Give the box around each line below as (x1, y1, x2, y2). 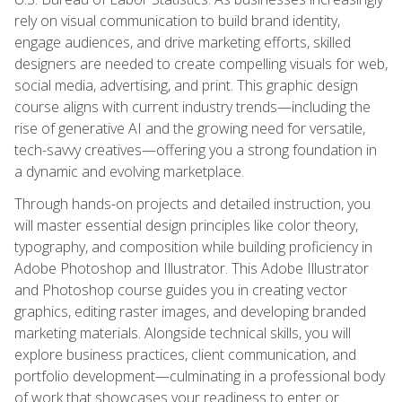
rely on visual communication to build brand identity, (14, 10, 340, 31)
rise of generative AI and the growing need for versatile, (14, 118, 365, 138)
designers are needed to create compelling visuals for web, (14, 53, 388, 74)
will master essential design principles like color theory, (14, 214, 358, 235)
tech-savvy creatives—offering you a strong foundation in (14, 139, 377, 160)
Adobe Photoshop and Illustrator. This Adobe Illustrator (14, 258, 369, 278)
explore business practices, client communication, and (14, 344, 356, 364)
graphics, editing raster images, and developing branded (14, 301, 366, 321)
